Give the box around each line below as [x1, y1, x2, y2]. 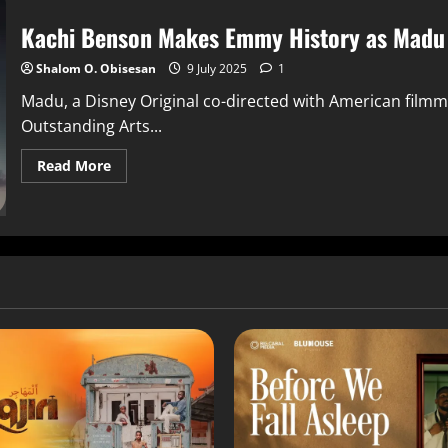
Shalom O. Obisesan [35, 59, 156, 77]
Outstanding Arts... [20, 114, 162, 137]
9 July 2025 [183, 59, 250, 77]
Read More [36, 155, 111, 175]
